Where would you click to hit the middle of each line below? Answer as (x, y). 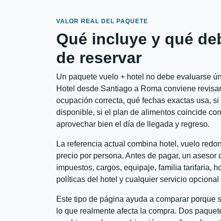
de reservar (99, 57)
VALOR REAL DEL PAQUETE (102, 21)
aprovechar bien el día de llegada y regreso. (133, 124)
